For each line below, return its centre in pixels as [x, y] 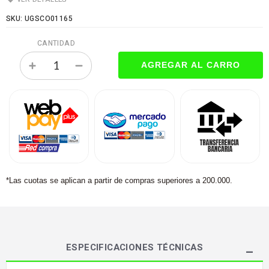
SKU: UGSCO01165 [39, 19]
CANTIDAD [56, 44]
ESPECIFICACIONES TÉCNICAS [134, 247]
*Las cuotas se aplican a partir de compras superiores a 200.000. [119, 180]
